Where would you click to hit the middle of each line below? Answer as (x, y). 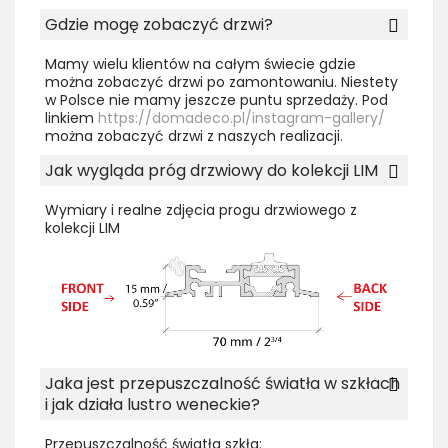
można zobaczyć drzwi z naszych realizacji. (194, 135)
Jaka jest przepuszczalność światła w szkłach (222, 384)
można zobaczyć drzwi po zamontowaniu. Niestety (221, 81)
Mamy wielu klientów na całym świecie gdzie (200, 63)
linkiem (71, 117)
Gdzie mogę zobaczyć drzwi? (159, 24)
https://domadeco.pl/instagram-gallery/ (241, 117)
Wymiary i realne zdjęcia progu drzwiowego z (201, 209)
